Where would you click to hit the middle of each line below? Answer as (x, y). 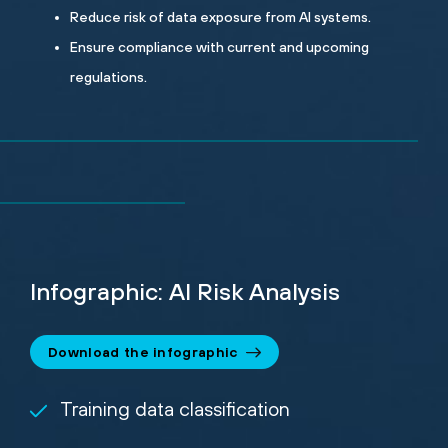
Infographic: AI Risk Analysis (185, 291)
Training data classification (175, 409)
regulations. (108, 77)
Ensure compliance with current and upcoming (219, 47)
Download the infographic (143, 351)
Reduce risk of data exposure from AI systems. (220, 17)
